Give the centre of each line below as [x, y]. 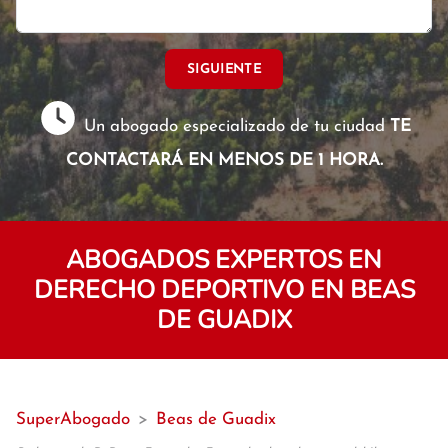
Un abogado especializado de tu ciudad [235, 126]
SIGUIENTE [224, 69]
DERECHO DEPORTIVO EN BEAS [224, 290]
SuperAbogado [73, 419]
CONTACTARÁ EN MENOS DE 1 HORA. [224, 160]
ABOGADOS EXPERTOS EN [224, 260]
